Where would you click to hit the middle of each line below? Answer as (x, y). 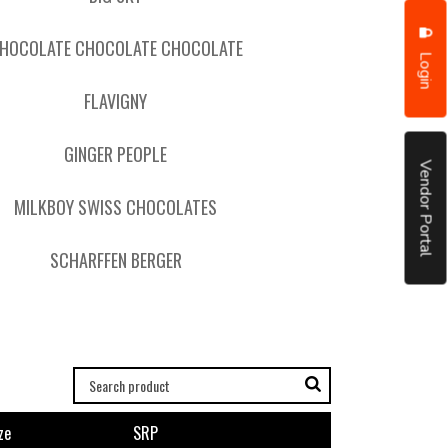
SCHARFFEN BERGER (115, 260)
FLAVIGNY (116, 101)
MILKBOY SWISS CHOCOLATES (116, 207)
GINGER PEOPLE (116, 154)
